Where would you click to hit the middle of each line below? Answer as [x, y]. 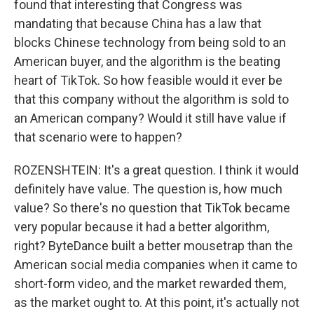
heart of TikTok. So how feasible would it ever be [148, 80]
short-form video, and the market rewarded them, [150, 284]
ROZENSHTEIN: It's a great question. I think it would [156, 170]
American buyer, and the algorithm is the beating [147, 61]
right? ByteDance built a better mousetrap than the [153, 246]
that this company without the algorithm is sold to [151, 99]
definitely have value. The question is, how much [148, 189]
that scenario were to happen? [98, 137]
